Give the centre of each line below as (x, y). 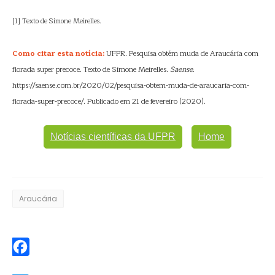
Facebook (30, 265)
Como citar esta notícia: (58, 53)
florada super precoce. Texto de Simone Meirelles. (91, 69)
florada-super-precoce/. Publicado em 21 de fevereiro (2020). (109, 101)
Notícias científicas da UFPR (113, 137)
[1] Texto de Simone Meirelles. (57, 21)
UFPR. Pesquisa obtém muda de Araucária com (181, 53)
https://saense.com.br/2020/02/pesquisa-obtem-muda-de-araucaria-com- (131, 85)
